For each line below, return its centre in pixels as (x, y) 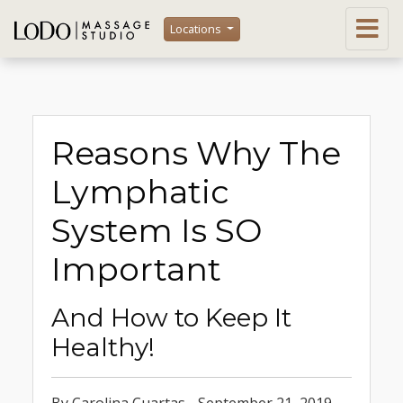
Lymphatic (140, 192)
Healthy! (103, 347)
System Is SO (157, 230)
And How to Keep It (171, 318)
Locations (197, 28)
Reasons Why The (196, 153)
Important (136, 269)
